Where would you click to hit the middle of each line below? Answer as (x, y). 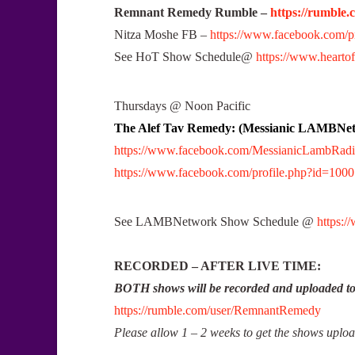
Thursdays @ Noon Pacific (182, 105)
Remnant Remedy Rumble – (192, 12)
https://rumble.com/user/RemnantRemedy (218, 311)
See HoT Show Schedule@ (185, 56)
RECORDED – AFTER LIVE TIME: (218, 266)
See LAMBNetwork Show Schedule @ (216, 222)
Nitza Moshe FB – (162, 34)
